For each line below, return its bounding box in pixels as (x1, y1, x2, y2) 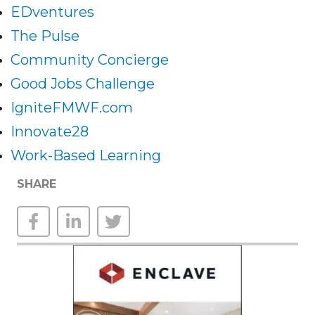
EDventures (11, 4, 94, 21)
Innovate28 (11, 123, 89, 141)
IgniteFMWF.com (11, 99, 133, 117)
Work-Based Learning (11, 147, 161, 165)
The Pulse (11, 27, 79, 45)
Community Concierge (11, 51, 169, 69)
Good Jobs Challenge (11, 75, 155, 93)
